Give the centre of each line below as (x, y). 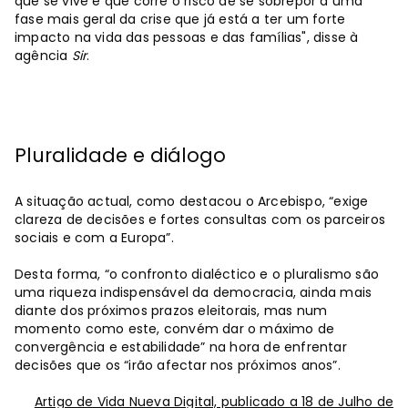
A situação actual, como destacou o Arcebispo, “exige (192, 201)
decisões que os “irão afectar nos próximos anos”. (178, 365)
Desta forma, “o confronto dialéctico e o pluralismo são (197, 274)
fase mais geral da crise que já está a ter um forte (180, 19)
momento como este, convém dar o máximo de (175, 328)
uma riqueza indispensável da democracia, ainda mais (194, 292)
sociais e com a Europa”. (94, 237)
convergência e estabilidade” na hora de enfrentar (181, 347)
